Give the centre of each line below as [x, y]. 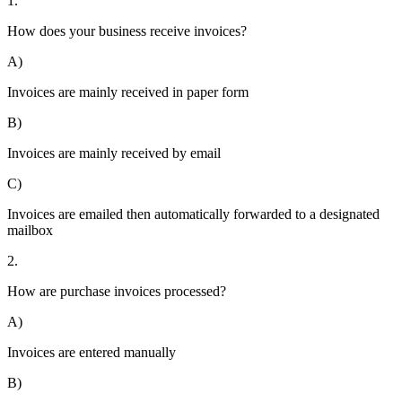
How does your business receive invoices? [127, 31]
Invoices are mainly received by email [114, 153]
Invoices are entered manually [92, 353]
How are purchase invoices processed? [117, 292]
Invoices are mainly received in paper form [128, 92]
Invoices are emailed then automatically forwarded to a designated [193, 214]
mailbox [30, 231]
